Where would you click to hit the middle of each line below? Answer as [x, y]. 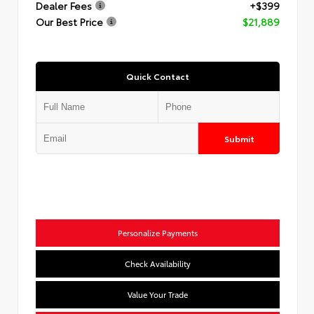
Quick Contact [158, 76]
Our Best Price [69, 22]
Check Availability [158, 264]
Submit [239, 138]
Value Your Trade [158, 294]
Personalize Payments [158, 233]
